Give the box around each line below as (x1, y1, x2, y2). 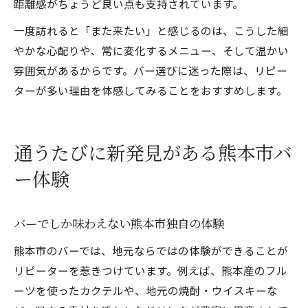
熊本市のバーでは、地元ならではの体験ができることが (14, 243, 288, 258)
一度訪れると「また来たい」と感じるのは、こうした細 (14, 23, 289, 38)
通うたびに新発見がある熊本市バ (14, 142, 292, 167)
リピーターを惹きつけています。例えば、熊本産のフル (14, 263, 287, 278)
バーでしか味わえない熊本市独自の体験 (14, 217, 224, 232)
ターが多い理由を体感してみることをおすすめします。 (14, 82, 287, 98)
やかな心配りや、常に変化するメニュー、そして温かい (14, 43, 289, 58)
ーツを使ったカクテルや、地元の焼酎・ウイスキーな (14, 283, 278, 298)
